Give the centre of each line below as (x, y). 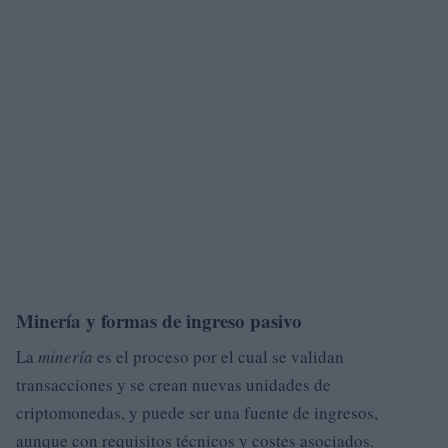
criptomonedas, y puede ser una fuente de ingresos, (197, 412)
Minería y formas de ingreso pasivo (159, 320)
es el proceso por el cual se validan (218, 356)
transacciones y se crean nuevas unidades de (173, 384)
